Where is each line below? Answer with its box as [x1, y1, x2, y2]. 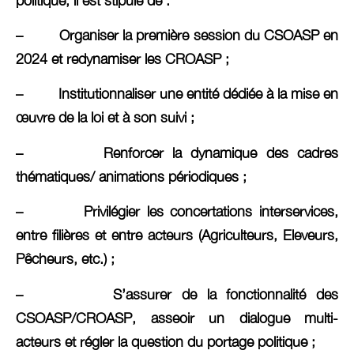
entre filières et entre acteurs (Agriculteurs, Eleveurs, [16, 227, 338, 244]
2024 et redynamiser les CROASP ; [16, 51, 229, 67]
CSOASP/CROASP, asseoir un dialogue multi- [16, 309, 338, 326]
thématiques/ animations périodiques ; [16, 168, 247, 185]
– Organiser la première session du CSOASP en [16, 27, 338, 43]
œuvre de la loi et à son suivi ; [16, 109, 194, 126]
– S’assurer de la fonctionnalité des [16, 285, 338, 303]
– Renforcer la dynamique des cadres [16, 144, 338, 161]
